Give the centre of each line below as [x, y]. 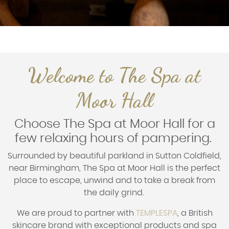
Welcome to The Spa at [114, 75]
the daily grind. [114, 192]
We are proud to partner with [76, 213]
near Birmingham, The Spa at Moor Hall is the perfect [114, 168]
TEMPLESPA [156, 213]
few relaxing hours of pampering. [114, 138]
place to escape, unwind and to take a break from [114, 180]
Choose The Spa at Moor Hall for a [114, 124]
